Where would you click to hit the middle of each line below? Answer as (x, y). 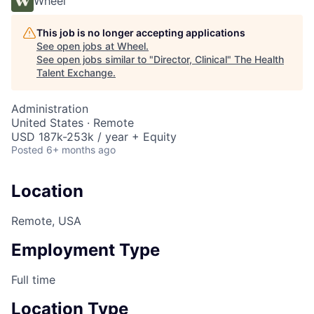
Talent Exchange (75, 73)
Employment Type (86, 250)
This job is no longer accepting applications (141, 33)
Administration (50, 109)
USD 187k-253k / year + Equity (94, 137)
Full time (33, 279)
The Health (259, 59)
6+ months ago (81, 150)
